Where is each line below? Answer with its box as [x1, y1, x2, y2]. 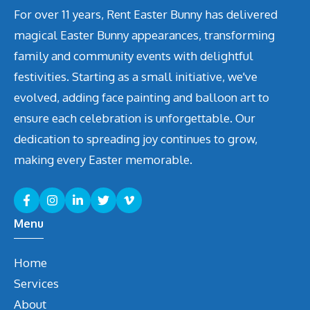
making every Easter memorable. [14, 152, 192, 167]
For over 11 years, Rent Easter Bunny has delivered [14, 6, 277, 21]
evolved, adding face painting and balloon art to [14, 89, 269, 104]
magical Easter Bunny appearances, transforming [14, 27, 275, 42]
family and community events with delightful [14, 48, 253, 63]
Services [14, 276, 59, 291]
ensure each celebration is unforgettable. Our [14, 110, 255, 125]
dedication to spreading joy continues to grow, [14, 131, 257, 146]
